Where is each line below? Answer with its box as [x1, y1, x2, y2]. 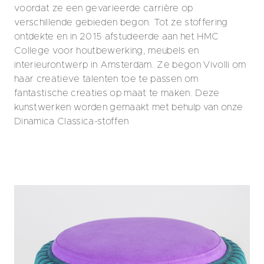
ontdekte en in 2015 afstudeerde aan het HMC [14, 32, 219, 41]
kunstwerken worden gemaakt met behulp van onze [14, 103, 243, 112]
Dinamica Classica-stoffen [14, 117, 129, 126]
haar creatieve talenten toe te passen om [14, 74, 199, 84]
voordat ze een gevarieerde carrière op [14, 4, 193, 13]
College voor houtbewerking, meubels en [14, 46, 199, 55]
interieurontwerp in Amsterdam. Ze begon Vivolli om [14, 60, 246, 70]
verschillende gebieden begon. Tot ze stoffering [14, 18, 228, 27]
